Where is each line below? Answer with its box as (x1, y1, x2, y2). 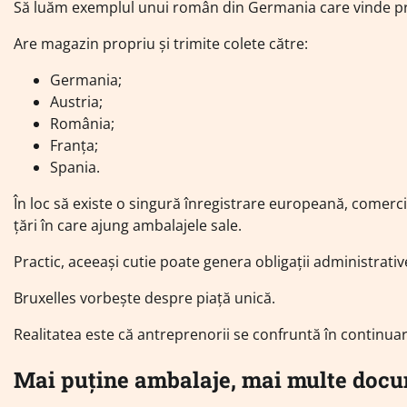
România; (50, 113, 114, 134)
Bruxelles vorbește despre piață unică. (14, 287, 275, 308)
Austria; (50, 91, 103, 112)
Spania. (50, 156, 100, 177)
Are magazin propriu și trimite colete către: (14, 33, 308, 54)
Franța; (50, 134, 98, 155)
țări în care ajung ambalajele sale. (14, 214, 242, 235)
